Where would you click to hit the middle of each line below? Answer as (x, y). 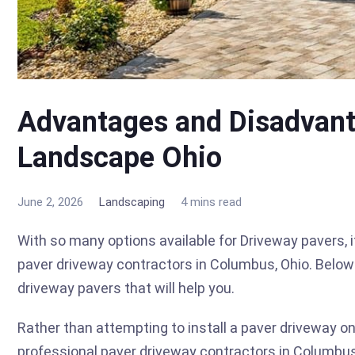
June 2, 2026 (50, 202)
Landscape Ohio (120, 157)
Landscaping (132, 202)
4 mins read (211, 202)
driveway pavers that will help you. (126, 288)
